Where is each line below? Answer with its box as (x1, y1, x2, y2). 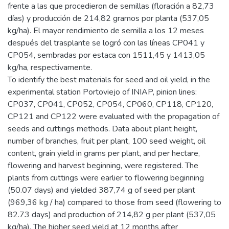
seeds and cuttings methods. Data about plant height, (8, 123, 197, 134)
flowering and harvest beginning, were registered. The (8, 159, 198, 171)
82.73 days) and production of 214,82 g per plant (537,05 (8, 209, 216, 220)
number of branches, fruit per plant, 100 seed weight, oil (8, 135, 205, 147)
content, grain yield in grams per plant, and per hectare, (8, 147, 200, 159)
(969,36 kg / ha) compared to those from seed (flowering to (8, 196, 221, 208)
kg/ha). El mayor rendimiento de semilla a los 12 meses (8, 25, 204, 36)
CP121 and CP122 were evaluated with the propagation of (8, 110, 219, 122)
